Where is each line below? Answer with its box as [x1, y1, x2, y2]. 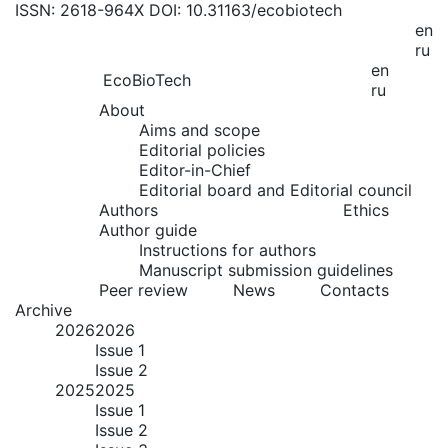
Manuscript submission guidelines [139, 260, 393, 280]
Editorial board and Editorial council [139, 180, 412, 200]
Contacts [320, 280, 389, 300]
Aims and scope [139, 120, 260, 140]
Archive [15, 300, 72, 320]
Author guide [99, 220, 197, 240]
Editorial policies [139, 140, 265, 160]
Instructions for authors [139, 240, 316, 260]
